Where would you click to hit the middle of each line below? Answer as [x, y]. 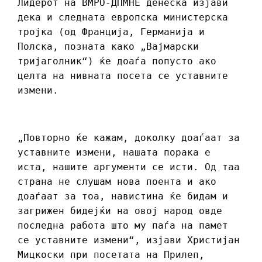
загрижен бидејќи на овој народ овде [120, 211]
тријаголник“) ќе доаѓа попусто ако [117, 61]
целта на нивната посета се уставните [123, 76]
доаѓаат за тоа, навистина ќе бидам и [123, 196]
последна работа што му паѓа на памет [123, 226]
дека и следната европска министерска [123, 18]
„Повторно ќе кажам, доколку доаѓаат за [129, 138]
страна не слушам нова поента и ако [117, 182]
